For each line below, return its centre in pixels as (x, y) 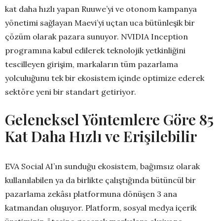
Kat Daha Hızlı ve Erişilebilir (101, 136)
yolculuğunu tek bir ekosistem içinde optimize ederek (105, 78)
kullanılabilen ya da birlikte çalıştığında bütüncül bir (100, 180)
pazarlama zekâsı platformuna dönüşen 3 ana (91, 194)
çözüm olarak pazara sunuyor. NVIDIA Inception (96, 36)
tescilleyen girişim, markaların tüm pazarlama (92, 64)
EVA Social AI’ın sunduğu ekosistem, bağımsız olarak (102, 166)
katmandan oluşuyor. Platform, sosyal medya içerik (101, 207)
